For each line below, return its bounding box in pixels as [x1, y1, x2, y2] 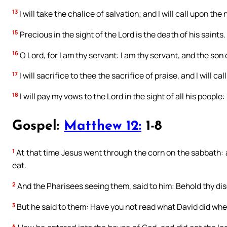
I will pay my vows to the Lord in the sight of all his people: [18, 91, 225, 102]
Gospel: [12, 120, 64, 134]
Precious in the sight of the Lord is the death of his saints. [18, 28, 225, 40]
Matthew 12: [64, 120, 141, 134]
